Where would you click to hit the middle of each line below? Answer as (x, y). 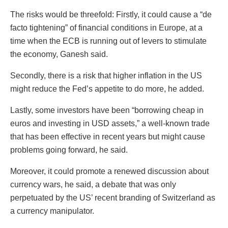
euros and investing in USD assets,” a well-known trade (110, 123)
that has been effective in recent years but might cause (108, 136)
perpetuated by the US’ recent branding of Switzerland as (113, 197)
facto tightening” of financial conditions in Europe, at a (106, 27)
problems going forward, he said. (69, 150)
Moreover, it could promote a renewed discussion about (109, 171)
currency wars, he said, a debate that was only (93, 184)
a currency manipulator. (52, 211)
